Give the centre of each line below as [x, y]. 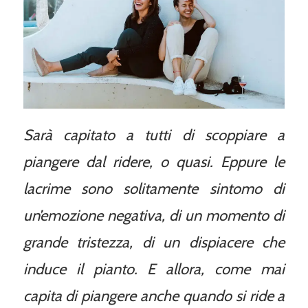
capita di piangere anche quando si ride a [154, 296]
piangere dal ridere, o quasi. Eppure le [154, 162]
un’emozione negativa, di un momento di [154, 215]
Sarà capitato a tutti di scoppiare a [154, 135]
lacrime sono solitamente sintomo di [154, 188]
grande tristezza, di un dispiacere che [154, 242]
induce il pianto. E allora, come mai [154, 269]
